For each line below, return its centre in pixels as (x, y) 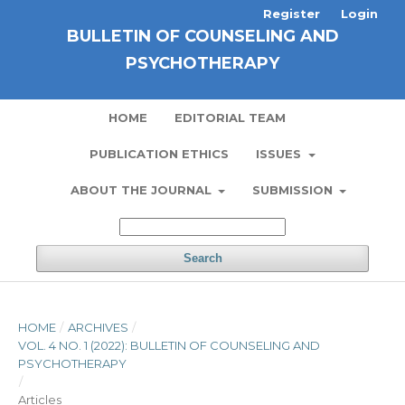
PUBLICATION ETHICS (160, 154)
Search (202, 258)
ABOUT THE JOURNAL (142, 190)
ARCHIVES (98, 327)
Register (292, 14)
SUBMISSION (294, 190)
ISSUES (281, 154)
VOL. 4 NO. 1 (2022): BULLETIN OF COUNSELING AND (169, 345)
